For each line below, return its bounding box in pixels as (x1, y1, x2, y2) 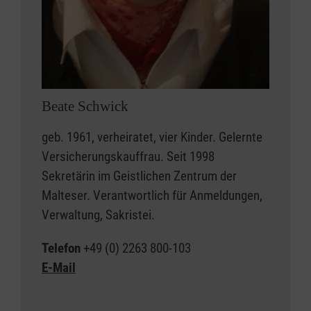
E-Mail (42, 260, 76, 276)
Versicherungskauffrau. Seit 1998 (42, 149, 215, 165)
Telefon (42, 240, 83, 257)
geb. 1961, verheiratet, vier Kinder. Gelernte (42, 129, 262, 146)
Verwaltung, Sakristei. (42, 207, 155, 224)
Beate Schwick (42, 98, 128, 115)
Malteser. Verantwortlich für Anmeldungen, (42, 187, 262, 204)
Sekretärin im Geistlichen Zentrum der (42, 168, 237, 185)
